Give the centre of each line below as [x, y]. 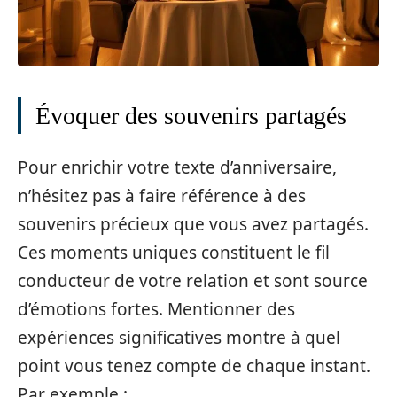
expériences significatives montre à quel [179, 338]
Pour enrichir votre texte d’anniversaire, [177, 168]
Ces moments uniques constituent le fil [174, 253]
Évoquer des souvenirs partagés [191, 115]
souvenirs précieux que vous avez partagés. [193, 225]
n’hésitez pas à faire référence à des [162, 196]
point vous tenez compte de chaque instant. [194, 366]
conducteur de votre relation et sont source [193, 281]
